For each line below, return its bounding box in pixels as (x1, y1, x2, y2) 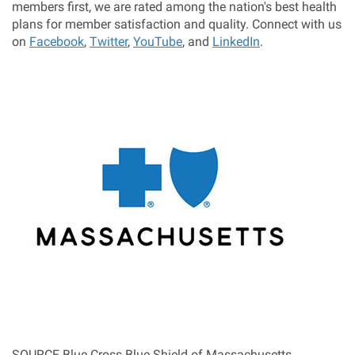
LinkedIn (212, 34, 260, 49)
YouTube (133, 34, 182, 49)
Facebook (29, 34, 84, 49)
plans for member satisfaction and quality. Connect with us (12, 17, 342, 32)
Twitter (90, 34, 128, 49)
